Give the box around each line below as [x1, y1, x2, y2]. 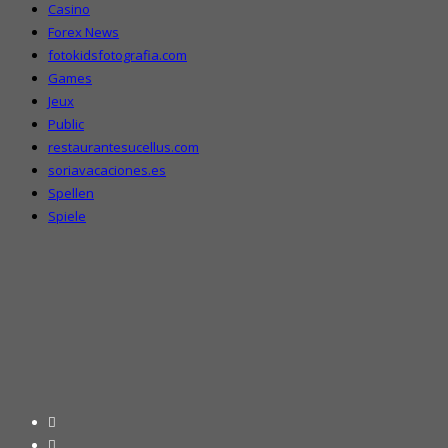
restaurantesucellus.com [48, 138, 199, 157]
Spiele [48, 207, 86, 226]
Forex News [48, 23, 119, 42]
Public [48, 115, 84, 134]
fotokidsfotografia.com [48, 46, 187, 65]
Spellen [48, 184, 94, 203]
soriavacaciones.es [48, 161, 166, 180]
